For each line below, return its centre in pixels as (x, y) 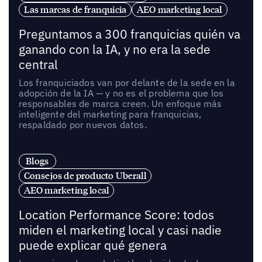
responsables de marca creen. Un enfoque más (120, 104)
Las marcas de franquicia (75, 10)
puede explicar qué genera (92, 245)
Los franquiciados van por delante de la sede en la (127, 83)
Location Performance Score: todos (116, 215)
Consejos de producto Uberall (85, 176)
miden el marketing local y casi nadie (120, 230)
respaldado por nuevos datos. (82, 125)
